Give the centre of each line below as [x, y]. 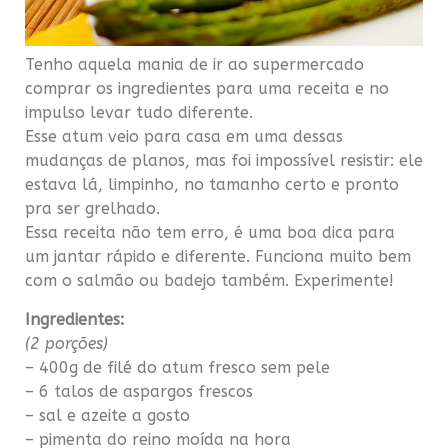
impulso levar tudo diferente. [139, 113]
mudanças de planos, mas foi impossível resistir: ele [224, 161]
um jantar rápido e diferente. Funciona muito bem [218, 257]
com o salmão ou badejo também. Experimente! [209, 281]
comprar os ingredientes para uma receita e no [207, 89]
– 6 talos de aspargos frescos [139, 391]
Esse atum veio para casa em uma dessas [184, 137]
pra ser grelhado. [92, 209]
